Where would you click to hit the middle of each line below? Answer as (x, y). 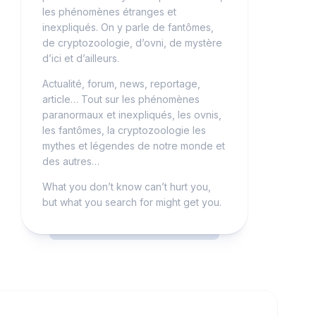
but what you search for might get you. (132, 202)
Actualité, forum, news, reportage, (121, 84)
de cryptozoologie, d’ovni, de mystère (132, 43)
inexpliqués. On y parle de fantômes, (128, 27)
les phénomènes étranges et (109, 12)
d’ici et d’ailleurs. (81, 58)
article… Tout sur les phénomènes (121, 99)
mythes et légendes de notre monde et (134, 146)
